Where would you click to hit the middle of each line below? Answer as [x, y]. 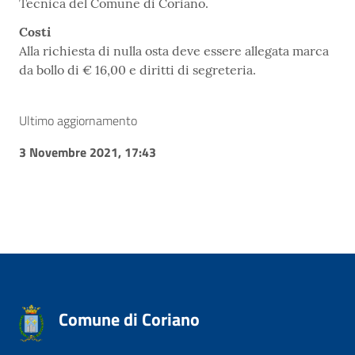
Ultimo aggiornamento [78, 120]
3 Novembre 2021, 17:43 [88, 152]
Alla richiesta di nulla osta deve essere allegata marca [174, 51]
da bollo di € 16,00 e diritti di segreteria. [137, 70]
